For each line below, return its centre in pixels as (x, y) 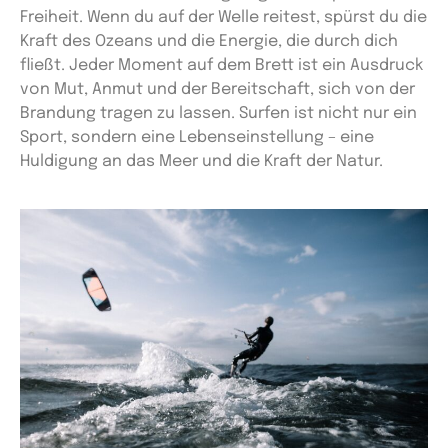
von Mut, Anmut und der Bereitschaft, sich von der (217, 90)
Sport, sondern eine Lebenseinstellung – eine (197, 138)
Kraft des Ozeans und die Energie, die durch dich (209, 42)
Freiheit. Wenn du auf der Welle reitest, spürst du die (223, 18)
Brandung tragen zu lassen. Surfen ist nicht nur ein (218, 114)
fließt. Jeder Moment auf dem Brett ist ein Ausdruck (221, 66)
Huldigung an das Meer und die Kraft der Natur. (201, 162)
